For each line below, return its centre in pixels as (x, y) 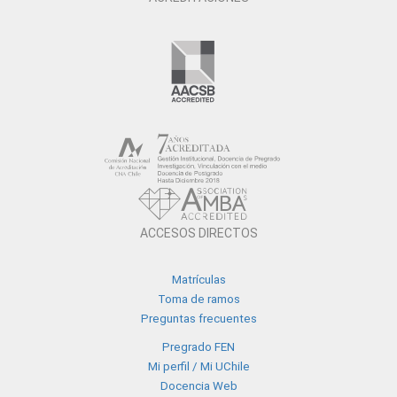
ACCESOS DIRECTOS (198, 233)
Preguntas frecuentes (198, 318)
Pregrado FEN (198, 346)
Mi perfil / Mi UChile (198, 366)
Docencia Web (198, 385)
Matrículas (198, 279)
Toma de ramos (198, 299)
